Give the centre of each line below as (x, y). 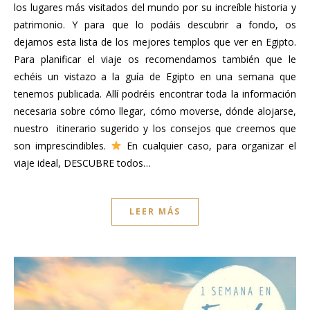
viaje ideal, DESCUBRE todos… (82, 163)
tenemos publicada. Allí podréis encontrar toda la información (155, 93)
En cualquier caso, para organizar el (209, 145)
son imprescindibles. (63, 145)
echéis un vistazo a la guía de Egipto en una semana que (155, 76)
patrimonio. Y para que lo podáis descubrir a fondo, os (155, 24)
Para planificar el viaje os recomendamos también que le (155, 59)
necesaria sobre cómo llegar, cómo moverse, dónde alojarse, (155, 111)
